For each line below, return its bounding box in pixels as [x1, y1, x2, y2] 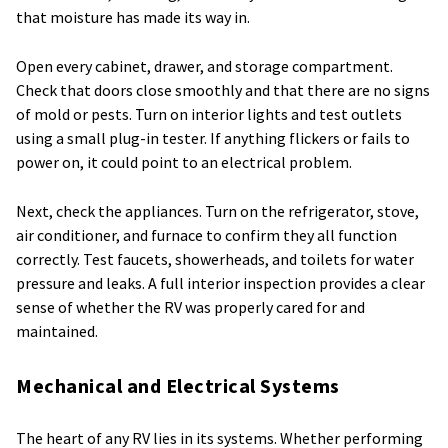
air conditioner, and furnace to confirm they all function [16, 224, 397, 245]
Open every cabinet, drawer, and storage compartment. [16, 55, 393, 76]
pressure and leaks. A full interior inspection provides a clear [16, 272, 425, 293]
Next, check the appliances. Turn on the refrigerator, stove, [16, 200, 419, 221]
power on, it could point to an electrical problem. [16, 151, 352, 172]
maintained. [16, 320, 98, 341]
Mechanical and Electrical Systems [16, 372, 340, 401]
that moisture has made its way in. [16, 6, 250, 27]
